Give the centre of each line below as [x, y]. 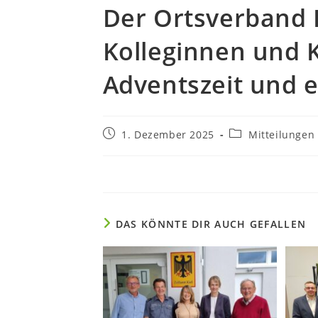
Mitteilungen [281, 135]
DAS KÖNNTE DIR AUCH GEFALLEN [211, 224]
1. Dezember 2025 [168, 135]
